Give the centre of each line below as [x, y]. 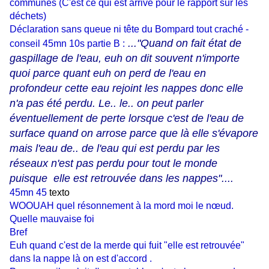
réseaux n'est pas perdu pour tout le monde [113, 164]
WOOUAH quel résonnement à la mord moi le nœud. [122, 206]
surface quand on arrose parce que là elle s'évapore [134, 134]
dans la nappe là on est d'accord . [81, 259]
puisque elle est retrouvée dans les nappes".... [122, 179]
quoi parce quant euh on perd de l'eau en [108, 74]
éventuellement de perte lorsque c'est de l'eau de [127, 119]
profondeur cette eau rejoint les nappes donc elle [126, 89]
